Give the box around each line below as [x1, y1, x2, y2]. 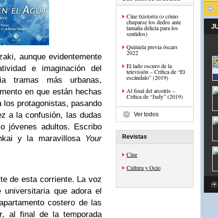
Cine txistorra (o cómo [127, 12, 178, 20]
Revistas [122, 133, 147, 140]
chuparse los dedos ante [127, 18, 181, 26]
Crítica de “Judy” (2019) [127, 92, 183, 100]
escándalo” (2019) [127, 73, 168, 81]
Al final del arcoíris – [127, 87, 175, 94]
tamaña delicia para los [127, 24, 178, 32]
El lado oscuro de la [127, 62, 172, 70]
